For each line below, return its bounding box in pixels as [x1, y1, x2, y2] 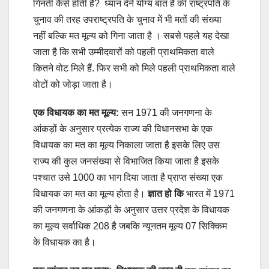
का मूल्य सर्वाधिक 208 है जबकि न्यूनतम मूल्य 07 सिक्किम [33, 221, 227, 232]
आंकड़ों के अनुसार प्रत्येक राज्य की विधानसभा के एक [33, 124, 213, 134]
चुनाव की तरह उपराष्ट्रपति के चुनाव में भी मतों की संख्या [33, 14, 222, 25]
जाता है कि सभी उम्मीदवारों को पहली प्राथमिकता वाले [33, 47, 214, 58]
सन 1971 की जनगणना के [121, 107, 212, 118]
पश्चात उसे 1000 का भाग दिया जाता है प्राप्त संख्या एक [33, 172, 223, 183]
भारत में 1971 [184, 189, 235, 199]
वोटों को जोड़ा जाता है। [33, 79, 115, 90]
